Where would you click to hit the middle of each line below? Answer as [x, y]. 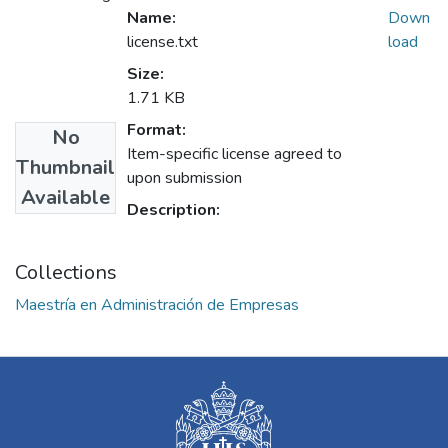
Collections [66, 273]
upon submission [184, 178]
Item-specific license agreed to [234, 154]
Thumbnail [65, 168]
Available [65, 198]
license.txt [162, 42]
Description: [173, 210]
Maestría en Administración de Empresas [157, 305]
